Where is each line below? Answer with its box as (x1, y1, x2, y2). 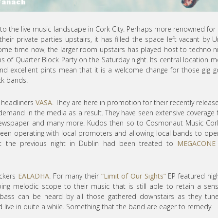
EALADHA (18, 171, 50, 181)
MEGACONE (177, 139, 216, 148)
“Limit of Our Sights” (101, 171, 166, 181)
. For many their (49, 171, 101, 181)
